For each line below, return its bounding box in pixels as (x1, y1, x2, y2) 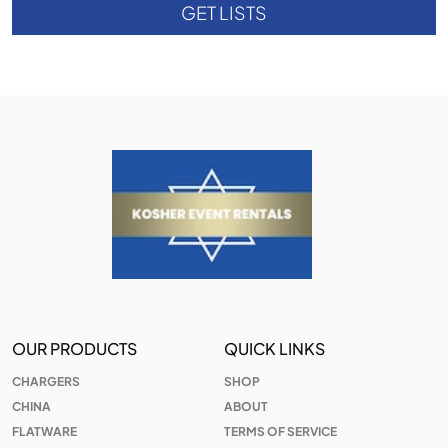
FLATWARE (12, 423, 77, 439)
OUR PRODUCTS (12, 337, 137, 359)
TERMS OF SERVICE (224, 423, 337, 439)
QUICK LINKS (224, 337, 325, 359)
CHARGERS (12, 373, 80, 389)
